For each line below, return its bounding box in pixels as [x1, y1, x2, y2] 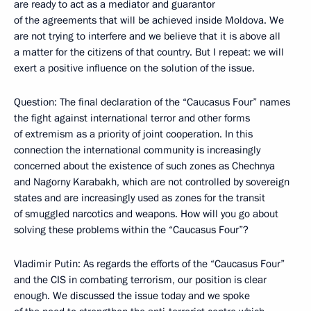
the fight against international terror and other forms [14, 111, 250, 125]
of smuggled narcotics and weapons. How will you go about [14, 207, 278, 221]
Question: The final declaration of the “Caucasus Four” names [14, 95, 290, 109]
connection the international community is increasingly [14, 143, 260, 157]
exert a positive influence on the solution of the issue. [14, 61, 255, 75]
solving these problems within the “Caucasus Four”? [14, 223, 249, 237]
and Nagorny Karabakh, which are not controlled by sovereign [14, 175, 289, 189]
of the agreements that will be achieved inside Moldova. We [14, 13, 284, 27]
